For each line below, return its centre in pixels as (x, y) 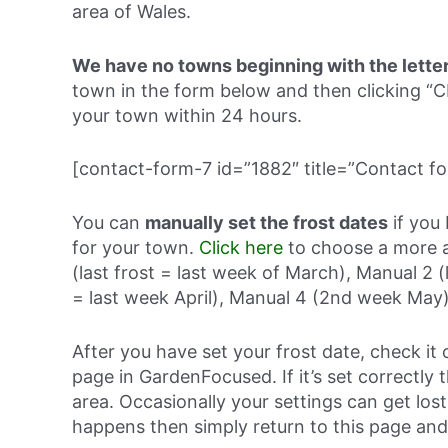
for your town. (135, 248)
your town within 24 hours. (187, 115)
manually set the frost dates (266, 223)
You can (108, 223)
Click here (241, 248)
